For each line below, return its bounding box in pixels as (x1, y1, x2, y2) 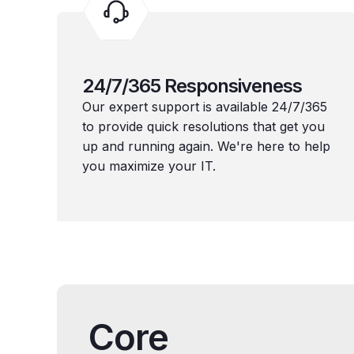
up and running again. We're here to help (82, 138, 330, 154)
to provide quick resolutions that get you (82, 119, 325, 134)
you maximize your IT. (82, 158, 216, 174)
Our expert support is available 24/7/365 (82, 99, 327, 115)
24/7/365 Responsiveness (82, 74, 302, 97)
